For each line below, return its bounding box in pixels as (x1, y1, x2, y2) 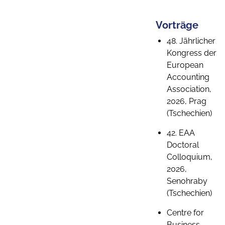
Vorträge (156, 19, 198, 31)
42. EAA (167, 128, 195, 138)
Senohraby (167, 176, 207, 186)
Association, (167, 84, 211, 94)
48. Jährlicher (167, 36, 215, 46)
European (167, 60, 203, 70)
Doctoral (167, 140, 199, 150)
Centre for (167, 208, 204, 217)
